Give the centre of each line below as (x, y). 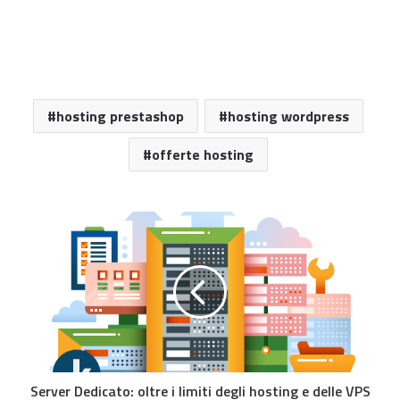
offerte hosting (202, 155)
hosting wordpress (288, 117)
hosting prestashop (120, 117)
